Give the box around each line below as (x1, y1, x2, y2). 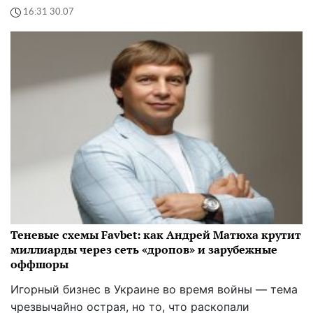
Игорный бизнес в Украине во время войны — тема (10, 282, 298, 296)
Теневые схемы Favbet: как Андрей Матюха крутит (10, 226, 301, 242)
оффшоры (10, 256, 68, 272)
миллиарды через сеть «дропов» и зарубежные (10, 241, 277, 257)
